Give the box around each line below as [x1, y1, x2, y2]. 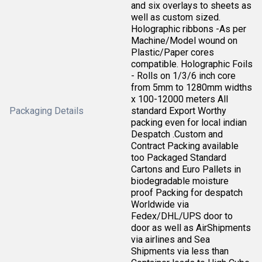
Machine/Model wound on [131, 35, 237, 46]
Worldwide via [131, 198, 189, 210]
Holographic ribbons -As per [131, 23, 246, 35]
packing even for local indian [131, 116, 247, 128]
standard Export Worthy [131, 105, 226, 116]
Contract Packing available [131, 140, 239, 151]
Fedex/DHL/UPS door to [131, 210, 233, 222]
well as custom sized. [131, 11, 220, 23]
